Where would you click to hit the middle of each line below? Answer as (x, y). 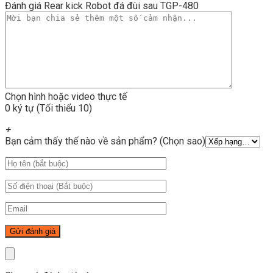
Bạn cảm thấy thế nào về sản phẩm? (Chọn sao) (105, 141)
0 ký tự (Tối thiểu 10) (48, 108)
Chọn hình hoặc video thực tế (66, 97)
